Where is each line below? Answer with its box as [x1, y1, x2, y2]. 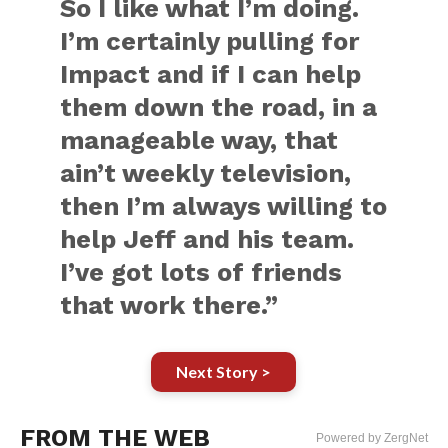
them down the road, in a [60, 92, 378, 122]
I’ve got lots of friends [60, 257, 343, 287]
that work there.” [60, 290, 279, 320]
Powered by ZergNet [316, 431, 429, 445]
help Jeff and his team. [60, 224, 355, 254]
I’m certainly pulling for [60, 26, 360, 56]
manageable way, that [60, 125, 339, 155]
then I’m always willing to [60, 191, 388, 221]
